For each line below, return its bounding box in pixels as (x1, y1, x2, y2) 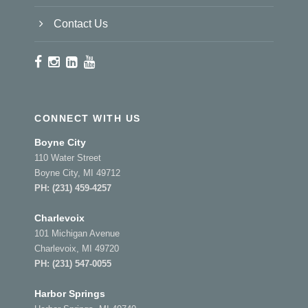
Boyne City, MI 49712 (34, 167, 120, 178)
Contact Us (54, 17, 108, 30)
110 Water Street (34, 152, 101, 163)
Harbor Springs (34, 287, 105, 299)
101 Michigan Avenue (34, 228, 120, 239)
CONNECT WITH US (34, 112, 141, 124)
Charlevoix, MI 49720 (34, 243, 119, 254)
